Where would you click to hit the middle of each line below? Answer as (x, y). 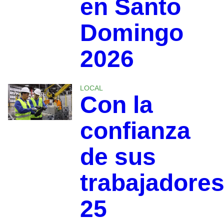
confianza (135, 131)
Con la (116, 105)
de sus (118, 157)
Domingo (131, 33)
